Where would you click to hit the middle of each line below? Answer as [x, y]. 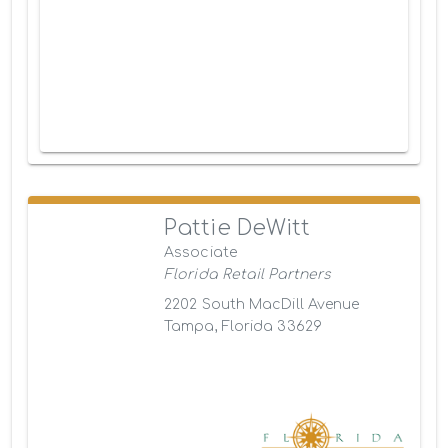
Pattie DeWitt [237, 227]
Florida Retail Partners [248, 274]
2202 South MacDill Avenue [262, 304]
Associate [200, 252]
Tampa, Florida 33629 [243, 326]
